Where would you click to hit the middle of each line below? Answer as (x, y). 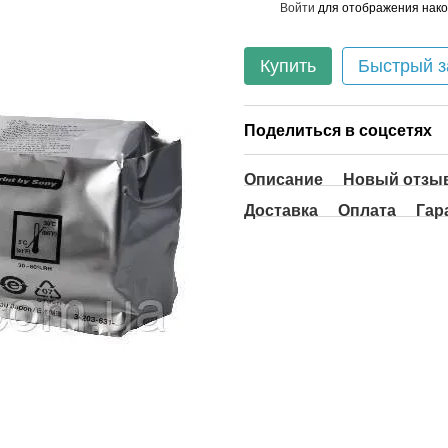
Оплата (367, 210)
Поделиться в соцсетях (338, 130)
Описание (283, 179)
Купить (288, 66)
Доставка (281, 210)
